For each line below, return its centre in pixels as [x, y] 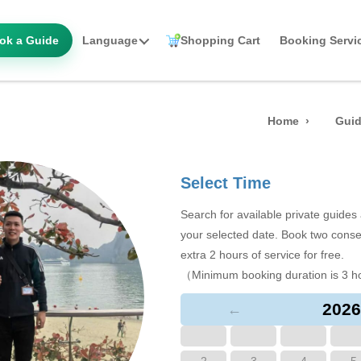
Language [110, 40]
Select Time [226, 183]
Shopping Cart [220, 40]
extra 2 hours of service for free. [262, 255]
